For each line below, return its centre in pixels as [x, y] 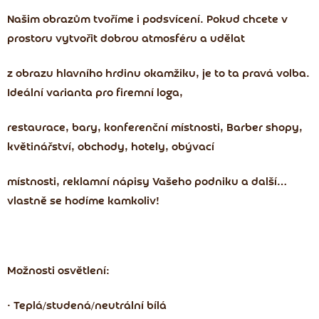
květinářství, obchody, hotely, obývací [111, 148]
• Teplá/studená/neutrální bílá [87, 307]
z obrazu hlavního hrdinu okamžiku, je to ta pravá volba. [158, 74]
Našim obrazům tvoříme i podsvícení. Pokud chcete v [147, 20]
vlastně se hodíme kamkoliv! [83, 202]
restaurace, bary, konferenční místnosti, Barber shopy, [155, 129]
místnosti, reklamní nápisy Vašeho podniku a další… [147, 183]
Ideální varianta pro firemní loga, [95, 94]
